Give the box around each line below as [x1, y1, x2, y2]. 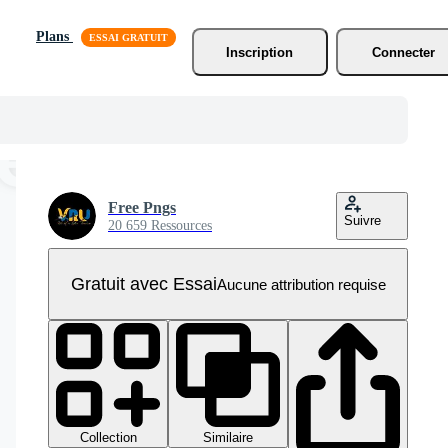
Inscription [226, 44, 294, 60]
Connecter [372, 44, 436, 60]
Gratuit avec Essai [70, 273, 217, 294]
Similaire [203, 430, 253, 445]
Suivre [344, 213, 381, 228]
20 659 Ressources [108, 218, 212, 233]
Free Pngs [108, 199, 176, 216]
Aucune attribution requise [216, 275, 386, 293]
